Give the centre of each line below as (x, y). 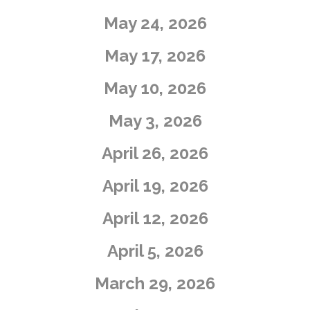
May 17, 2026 (155, 55)
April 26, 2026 (155, 153)
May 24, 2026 (155, 23)
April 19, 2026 (155, 185)
